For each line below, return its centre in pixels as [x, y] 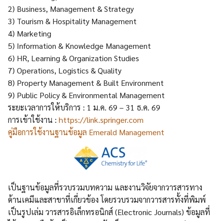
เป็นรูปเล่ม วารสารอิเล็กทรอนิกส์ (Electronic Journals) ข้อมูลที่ [109, 212]
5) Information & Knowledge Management [79, 46]
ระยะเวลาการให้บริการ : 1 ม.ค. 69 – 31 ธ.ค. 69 [84, 108]
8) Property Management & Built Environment [86, 83]
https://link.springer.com [101, 120]
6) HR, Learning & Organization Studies [74, 58]
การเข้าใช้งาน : [33, 120]
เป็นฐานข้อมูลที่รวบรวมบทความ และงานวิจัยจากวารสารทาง [105, 187]
